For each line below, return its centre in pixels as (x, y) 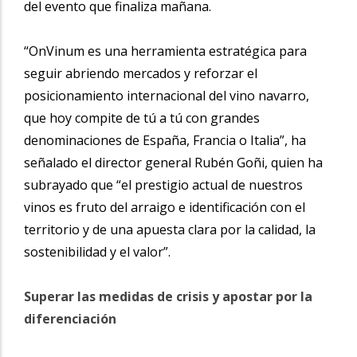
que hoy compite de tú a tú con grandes (142, 118)
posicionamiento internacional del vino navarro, (167, 95)
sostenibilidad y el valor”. (97, 251)
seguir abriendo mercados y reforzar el (141, 73)
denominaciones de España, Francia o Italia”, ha (165, 140)
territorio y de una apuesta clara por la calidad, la (170, 229)
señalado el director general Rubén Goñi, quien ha (173, 162)
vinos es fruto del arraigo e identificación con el (165, 207)
